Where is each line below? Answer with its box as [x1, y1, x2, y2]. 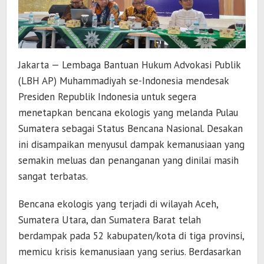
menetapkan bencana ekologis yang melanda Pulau [18, 106, 238, 120]
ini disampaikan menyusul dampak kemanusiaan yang [18, 138, 245, 151]
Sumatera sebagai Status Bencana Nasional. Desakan [18, 122, 243, 136]
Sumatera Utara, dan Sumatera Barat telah [18, 213, 201, 227]
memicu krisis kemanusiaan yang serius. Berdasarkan [18, 245, 241, 259]
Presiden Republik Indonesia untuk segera [18, 90, 196, 104]
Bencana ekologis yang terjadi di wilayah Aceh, [18, 197, 218, 211]
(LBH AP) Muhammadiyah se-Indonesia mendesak [18, 74, 229, 88]
